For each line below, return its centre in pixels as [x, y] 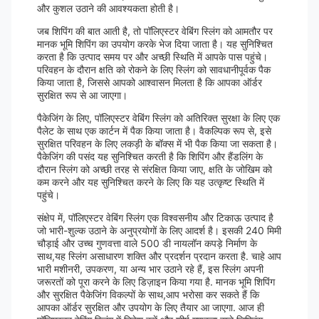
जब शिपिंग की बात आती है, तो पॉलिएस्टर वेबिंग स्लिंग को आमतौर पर [155, 31]
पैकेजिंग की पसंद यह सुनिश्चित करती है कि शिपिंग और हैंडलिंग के [150, 156]
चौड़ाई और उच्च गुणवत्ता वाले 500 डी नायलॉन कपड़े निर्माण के [147, 243]
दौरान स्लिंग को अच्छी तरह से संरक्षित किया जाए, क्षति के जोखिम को [155, 169]
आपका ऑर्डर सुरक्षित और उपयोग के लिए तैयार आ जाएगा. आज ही [151, 307]
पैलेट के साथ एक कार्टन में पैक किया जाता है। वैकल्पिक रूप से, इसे [154, 131]
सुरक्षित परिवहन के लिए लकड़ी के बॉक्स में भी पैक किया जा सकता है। [157, 143]
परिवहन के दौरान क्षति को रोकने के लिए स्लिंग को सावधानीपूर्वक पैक [154, 69]
